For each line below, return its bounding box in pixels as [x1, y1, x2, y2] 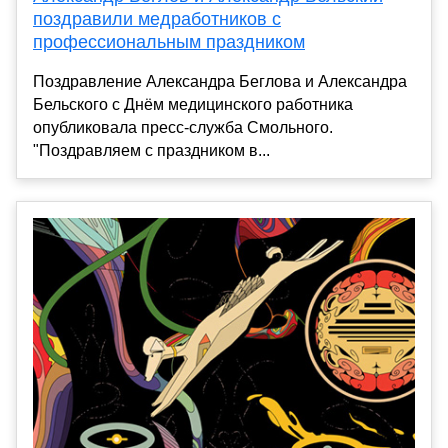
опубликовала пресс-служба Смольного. [33, 118, 333, 136]
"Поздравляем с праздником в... [33, 141, 270, 159]
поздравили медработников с [33, 8, 281, 29]
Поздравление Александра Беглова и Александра [33, 72, 407, 90]
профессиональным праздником [33, 31, 305, 52]
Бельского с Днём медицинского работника [33, 95, 353, 113]
